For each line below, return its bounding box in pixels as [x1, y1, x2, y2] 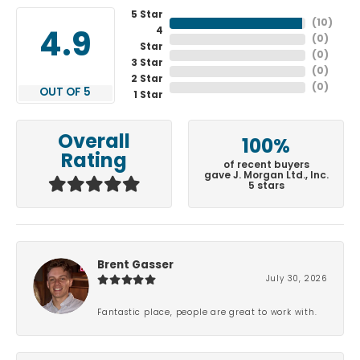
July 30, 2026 [265, 275, 327, 283]
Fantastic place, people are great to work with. [97, 309, 317, 317]
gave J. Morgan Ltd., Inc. [203, 170, 329, 181]
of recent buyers [223, 160, 309, 170]
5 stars [247, 181, 284, 191]
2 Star [130, 75, 163, 85]
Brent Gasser [97, 260, 174, 271]
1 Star [133, 91, 163, 101]
